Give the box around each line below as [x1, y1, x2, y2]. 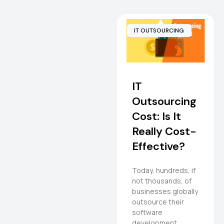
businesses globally [132, 186, 198, 196]
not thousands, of [132, 175, 191, 185]
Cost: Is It [132, 108, 181, 123]
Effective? [132, 138, 185, 153]
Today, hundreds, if [132, 165, 195, 175]
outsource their [132, 196, 184, 206]
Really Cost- [132, 123, 196, 138]
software [132, 207, 162, 217]
